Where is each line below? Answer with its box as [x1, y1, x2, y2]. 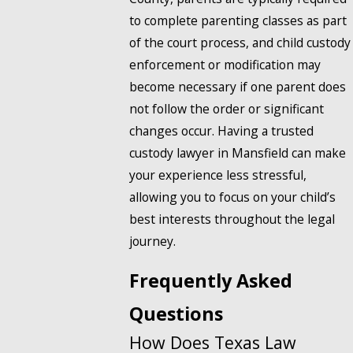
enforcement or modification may [129, 55, 321, 73]
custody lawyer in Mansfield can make [129, 143, 346, 162]
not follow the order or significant [129, 99, 324, 117]
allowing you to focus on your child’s [129, 188, 336, 206]
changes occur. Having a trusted [129, 121, 314, 139]
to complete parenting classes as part [129, 11, 347, 29]
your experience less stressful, [129, 165, 307, 184]
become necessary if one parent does [129, 77, 346, 95]
